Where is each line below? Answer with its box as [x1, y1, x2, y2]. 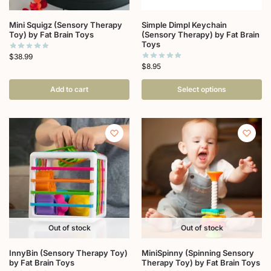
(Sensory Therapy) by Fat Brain [142, 29, 260, 39]
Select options [177, 84, 226, 94]
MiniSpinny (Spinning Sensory [142, 247, 254, 258]
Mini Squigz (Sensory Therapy [9, 19, 122, 30]
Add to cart [50, 84, 88, 94]
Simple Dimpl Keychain [142, 19, 227, 30]
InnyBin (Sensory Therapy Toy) [9, 247, 128, 258]
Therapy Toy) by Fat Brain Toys [142, 257, 260, 267]
